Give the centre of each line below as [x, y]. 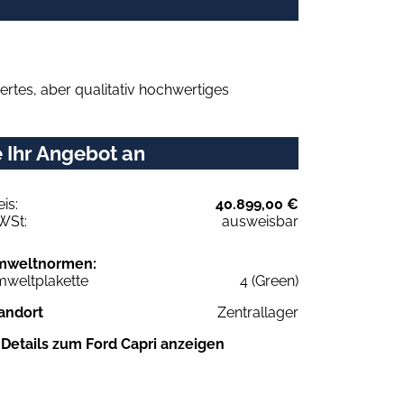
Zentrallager [258, 312]
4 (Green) [269, 280]
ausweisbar [260, 221]
